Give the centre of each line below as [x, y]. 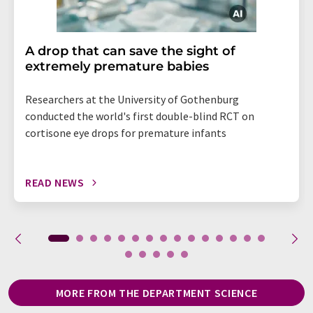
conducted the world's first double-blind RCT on [140, 116]
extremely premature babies [117, 67]
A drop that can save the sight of [130, 51]
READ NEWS [55, 183]
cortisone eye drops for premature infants [126, 133]
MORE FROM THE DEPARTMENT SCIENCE [156, 293]
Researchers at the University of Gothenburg [132, 100]
